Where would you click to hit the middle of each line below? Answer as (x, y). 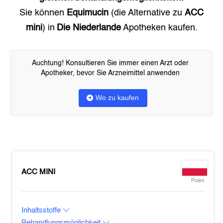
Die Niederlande (89, 28)
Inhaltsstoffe (42, 210)
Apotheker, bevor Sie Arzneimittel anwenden (110, 73)
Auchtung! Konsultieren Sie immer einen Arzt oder (110, 63)
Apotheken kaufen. (159, 28)
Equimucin (88, 13)
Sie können (43, 13)
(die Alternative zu (147, 13)
